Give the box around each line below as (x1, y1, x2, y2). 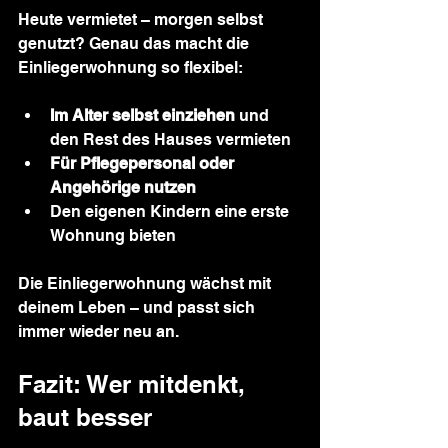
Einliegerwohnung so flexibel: (18, 58, 243, 77)
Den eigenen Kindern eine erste (50, 202, 293, 221)
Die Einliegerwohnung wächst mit (18, 274, 275, 293)
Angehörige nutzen (50, 178, 196, 197)
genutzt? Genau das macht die (18, 34, 253, 53)
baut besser (18, 403, 152, 431)
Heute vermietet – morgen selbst (18, 10, 267, 29)
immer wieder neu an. (18, 322, 179, 341)
